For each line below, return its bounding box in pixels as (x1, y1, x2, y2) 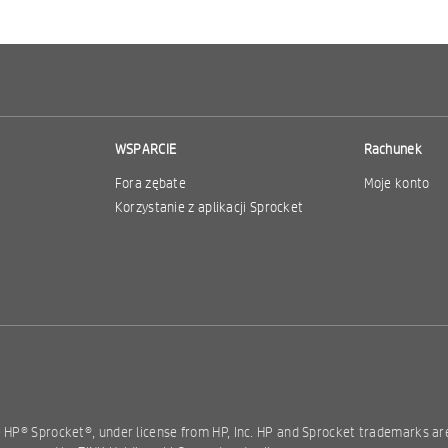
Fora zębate (114, 173, 187, 192)
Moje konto (363, 173, 430, 192)
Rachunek (363, 139, 422, 158)
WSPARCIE (114, 139, 177, 158)
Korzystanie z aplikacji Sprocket (114, 197, 304, 216)
